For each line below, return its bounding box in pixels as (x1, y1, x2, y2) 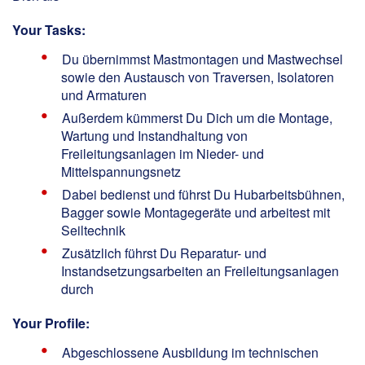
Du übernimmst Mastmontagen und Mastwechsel (62, 49, 343, 68)
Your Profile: (12, 313, 90, 332)
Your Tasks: (12, 20, 86, 39)
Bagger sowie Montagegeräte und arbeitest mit (61, 202, 330, 222)
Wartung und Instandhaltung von (61, 125, 248, 145)
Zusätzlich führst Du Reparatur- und (62, 243, 266, 262)
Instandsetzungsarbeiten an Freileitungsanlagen (61, 261, 339, 280)
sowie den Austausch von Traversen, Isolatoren (61, 67, 334, 86)
